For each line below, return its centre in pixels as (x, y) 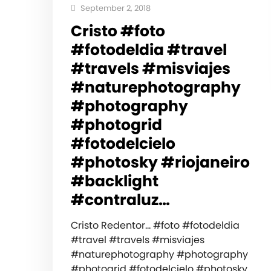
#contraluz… (120, 200)
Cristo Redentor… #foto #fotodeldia (155, 226)
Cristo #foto (118, 31)
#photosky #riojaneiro (160, 163)
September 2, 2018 (115, 8)
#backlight (115, 181)
